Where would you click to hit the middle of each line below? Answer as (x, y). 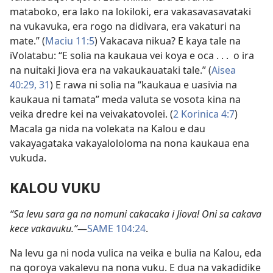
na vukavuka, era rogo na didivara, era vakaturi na (125, 27)
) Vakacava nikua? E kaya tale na (168, 41)
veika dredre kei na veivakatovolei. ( (91, 114)
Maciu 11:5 (70, 41)
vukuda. (28, 158)
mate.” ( (27, 41)
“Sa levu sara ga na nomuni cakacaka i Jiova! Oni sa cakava (136, 214)
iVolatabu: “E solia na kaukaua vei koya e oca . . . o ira (132, 56)
